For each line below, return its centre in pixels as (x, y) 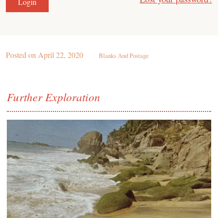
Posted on (22, 54)
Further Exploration (54, 96)
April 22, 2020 (61, 54)
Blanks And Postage (124, 55)
